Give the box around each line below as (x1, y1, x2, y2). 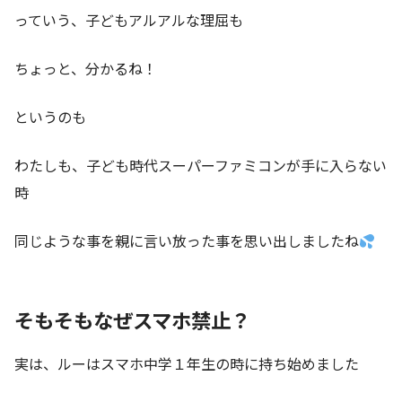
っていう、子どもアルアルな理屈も (14, 9, 243, 31)
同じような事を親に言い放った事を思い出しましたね (14, 230, 359, 252)
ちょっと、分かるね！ (14, 57, 157, 80)
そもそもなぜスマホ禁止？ (14, 305, 250, 335)
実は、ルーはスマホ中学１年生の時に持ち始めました (14, 352, 359, 374)
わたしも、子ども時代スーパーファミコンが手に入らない (14, 154, 387, 177)
